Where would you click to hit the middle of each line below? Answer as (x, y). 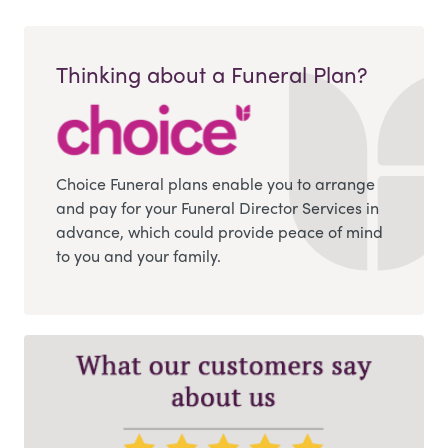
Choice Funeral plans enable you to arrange (215, 184)
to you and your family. (138, 256)
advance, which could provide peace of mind (219, 232)
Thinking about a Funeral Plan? (211, 74)
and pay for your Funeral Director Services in (217, 208)
